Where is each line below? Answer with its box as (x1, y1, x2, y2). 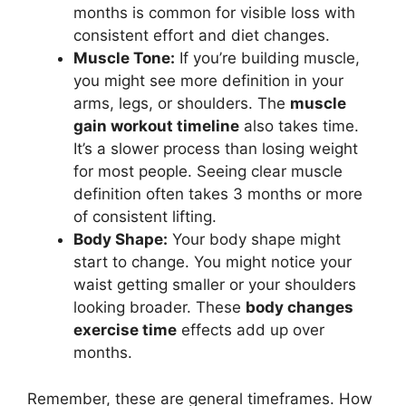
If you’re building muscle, (175, 49, 360, 67)
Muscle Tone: (73, 49, 175, 67)
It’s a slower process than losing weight (73, 140, 358, 158)
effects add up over (177, 321, 324, 339)
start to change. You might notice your (73, 253, 352, 271)
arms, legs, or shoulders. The (73, 94, 290, 112)
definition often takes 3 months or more (73, 185, 362, 203)
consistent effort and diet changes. (73, 26, 330, 44)
